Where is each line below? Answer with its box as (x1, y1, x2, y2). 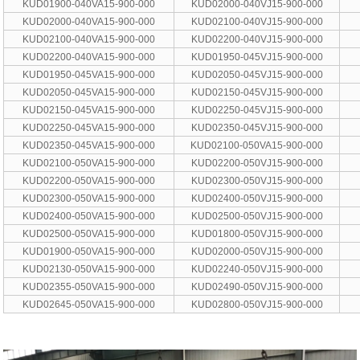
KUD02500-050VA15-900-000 (22, 227, 156, 239)
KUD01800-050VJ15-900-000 (190, 227, 323, 239)
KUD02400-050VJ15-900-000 (190, 192, 323, 204)
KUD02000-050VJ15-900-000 (190, 245, 323, 257)
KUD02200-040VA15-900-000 (22, 51, 156, 63)
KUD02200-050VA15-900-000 (22, 174, 156, 186)
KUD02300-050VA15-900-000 (22, 192, 156, 204)
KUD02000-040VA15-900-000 (22, 15, 156, 27)
